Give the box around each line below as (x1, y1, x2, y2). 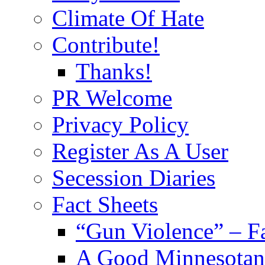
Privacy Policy (52, 111, 189, 137)
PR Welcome (52, 85, 172, 111)
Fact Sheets (52, 191, 158, 217)
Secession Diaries (52, 164, 215, 190)
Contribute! (52, 31, 160, 57)
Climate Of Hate (52, 5, 204, 31)
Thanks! (76, 58, 152, 84)
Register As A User (52, 138, 228, 164)
